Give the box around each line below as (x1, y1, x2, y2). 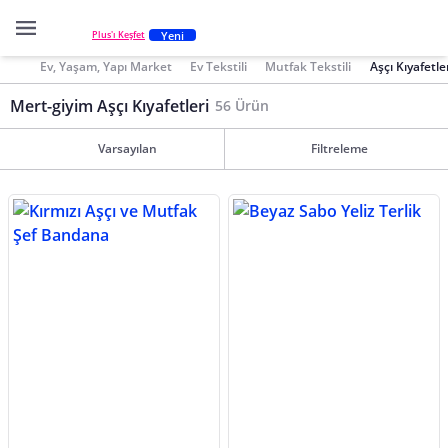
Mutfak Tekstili (265, 57, 352, 75)
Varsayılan (97, 140, 157, 157)
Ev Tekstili (190, 57, 248, 75)
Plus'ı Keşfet (92, 28, 145, 42)
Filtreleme (311, 140, 368, 157)
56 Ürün (215, 96, 269, 115)
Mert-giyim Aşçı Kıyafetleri (10, 95, 209, 117)
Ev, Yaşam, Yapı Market (40, 57, 172, 75)
